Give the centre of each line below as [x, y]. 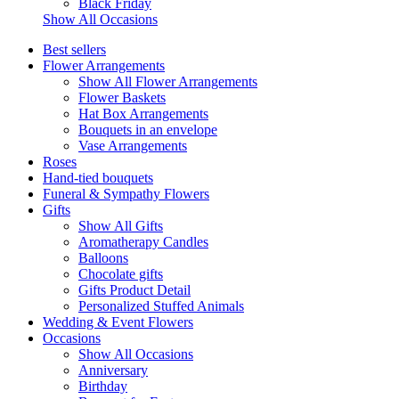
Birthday [103, 386]
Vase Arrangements [133, 146]
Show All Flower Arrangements [168, 81]
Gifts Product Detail [134, 290]
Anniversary [113, 370]
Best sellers [74, 49]
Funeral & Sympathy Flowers [126, 194]
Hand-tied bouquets [98, 178]
